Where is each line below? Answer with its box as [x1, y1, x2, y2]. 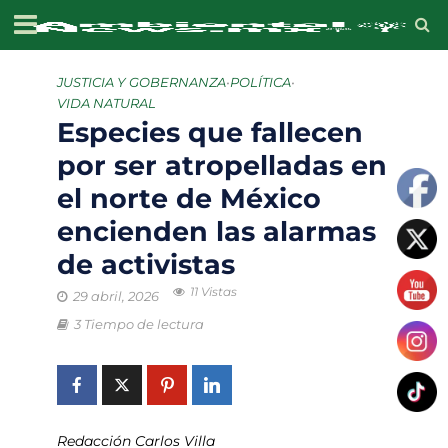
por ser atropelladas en [56, 149, 387, 182]
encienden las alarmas [56, 215, 376, 248]
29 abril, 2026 [72, 289, 159, 304]
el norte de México [56, 182, 321, 215]
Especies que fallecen [56, 116, 363, 149]
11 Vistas [189, 285, 237, 299]
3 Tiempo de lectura [73, 317, 204, 332]
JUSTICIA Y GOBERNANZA [56, 75, 226, 90]
